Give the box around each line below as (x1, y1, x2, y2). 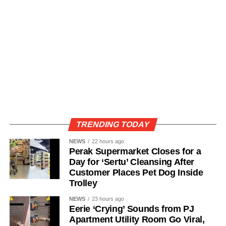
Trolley (69, 178, 97, 188)
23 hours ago (91, 195, 124, 202)
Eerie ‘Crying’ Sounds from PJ (69, 203, 194, 214)
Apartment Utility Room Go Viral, (69, 214, 205, 224)
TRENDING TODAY (75, 120, 151, 129)
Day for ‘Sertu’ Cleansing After (69, 156, 194, 167)
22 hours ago (91, 138, 124, 144)
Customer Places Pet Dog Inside (69, 167, 203, 178)
